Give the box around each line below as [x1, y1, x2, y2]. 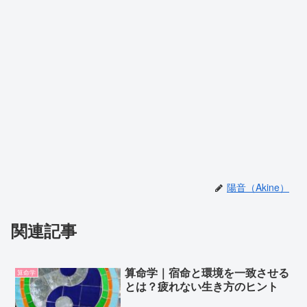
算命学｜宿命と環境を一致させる [125, 264, 290, 280]
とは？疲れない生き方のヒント [125, 278, 279, 294]
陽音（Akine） [227, 180, 289, 194]
